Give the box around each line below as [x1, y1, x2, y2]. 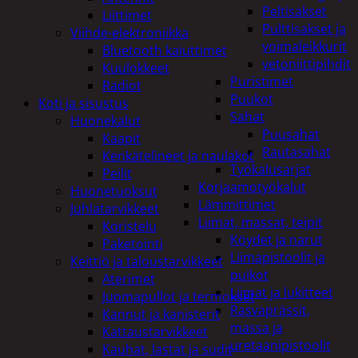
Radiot [102, 76, 141, 94]
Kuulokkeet [102, 58, 169, 77]
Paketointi [102, 234, 163, 253]
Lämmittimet [198, 196, 276, 213]
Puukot [230, 90, 273, 108]
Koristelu [102, 217, 157, 235]
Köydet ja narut [230, 231, 323, 249]
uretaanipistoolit [230, 336, 331, 354]
